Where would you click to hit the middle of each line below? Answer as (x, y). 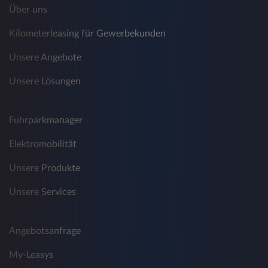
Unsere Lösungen (45, 82)
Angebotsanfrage (45, 231)
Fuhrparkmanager (46, 121)
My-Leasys (31, 255)
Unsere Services (42, 192)
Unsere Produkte (45, 168)
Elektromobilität (43, 144)
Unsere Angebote (45, 58)
